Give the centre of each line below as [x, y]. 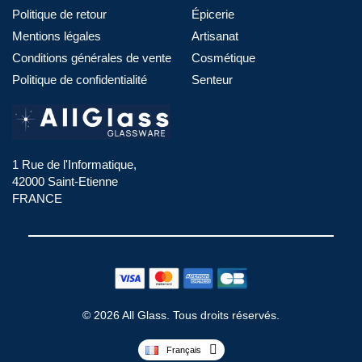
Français [183, 350]
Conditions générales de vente [92, 57]
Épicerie [213, 14]
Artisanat [215, 36]
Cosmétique [223, 57]
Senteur [212, 79]
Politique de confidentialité [80, 79]
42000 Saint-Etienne [65, 182]
